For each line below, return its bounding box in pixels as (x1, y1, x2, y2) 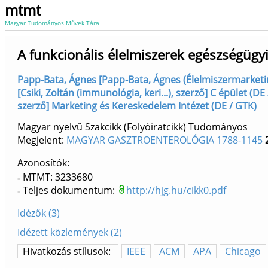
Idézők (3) (17, 206, 60, 220)
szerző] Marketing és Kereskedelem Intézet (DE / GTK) (17, 99, 257, 112)
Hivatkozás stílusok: (23, 245, 113, 258)
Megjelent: (17, 133, 66, 147)
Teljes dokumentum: (23, 184, 117, 197)
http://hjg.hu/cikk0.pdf (126, 184, 226, 197)
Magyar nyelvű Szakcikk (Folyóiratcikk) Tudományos (17, 120, 248, 134)
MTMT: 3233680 (23, 170, 93, 184)
